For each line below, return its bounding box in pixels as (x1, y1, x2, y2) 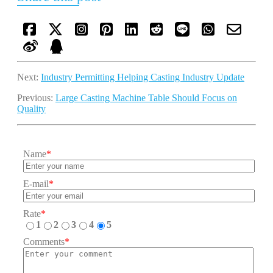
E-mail (23, 179, 49, 189)
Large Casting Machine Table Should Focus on (55, 93, 237, 103)
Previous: (17, 93, 55, 103)
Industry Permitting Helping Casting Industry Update (41, 72, 244, 82)
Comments (23, 236, 65, 247)
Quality (17, 104, 46, 114)
